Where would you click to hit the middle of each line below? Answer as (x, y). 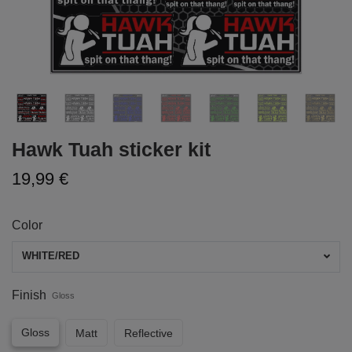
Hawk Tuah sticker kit (111, 150)
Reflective (148, 333)
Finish (29, 295)
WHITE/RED (51, 256)
